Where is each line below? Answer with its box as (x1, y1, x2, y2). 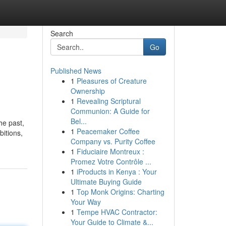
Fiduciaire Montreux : (76, 146, 144, 156)
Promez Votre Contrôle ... (70, 156, 151, 166)
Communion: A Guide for (70, 106, 150, 116)
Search (50, 28, 73, 38)
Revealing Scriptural (76, 96, 141, 106)
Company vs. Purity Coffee (70, 136, 155, 146)
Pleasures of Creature (76, 76, 147, 86)
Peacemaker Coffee (76, 126, 140, 136)
